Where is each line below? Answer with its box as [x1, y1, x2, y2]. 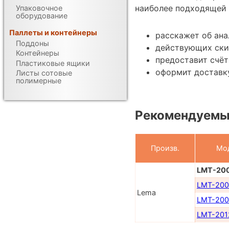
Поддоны [16, 39, 50, 48]
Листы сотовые [16, 68, 73, 78]
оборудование [16, 11, 68, 20]
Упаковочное [16, 3, 63, 12]
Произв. [151, 144, 179, 153]
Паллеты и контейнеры [9, 28, 98, 37]
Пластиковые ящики [16, 58, 90, 67]
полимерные [16, 76, 62, 85]
